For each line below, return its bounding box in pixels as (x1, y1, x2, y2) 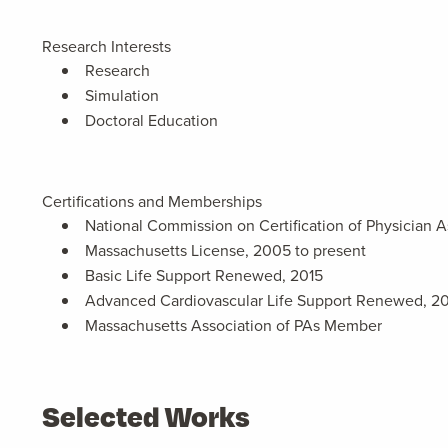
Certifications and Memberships (42, 190, 262, 213)
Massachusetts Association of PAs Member (85, 314, 382, 337)
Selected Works (42, 397, 250, 435)
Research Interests (42, 35, 171, 58)
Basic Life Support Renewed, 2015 (85, 264, 323, 287)
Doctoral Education (85, 109, 218, 132)
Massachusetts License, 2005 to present (85, 239, 366, 262)
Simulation (85, 84, 159, 107)
